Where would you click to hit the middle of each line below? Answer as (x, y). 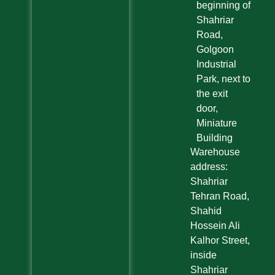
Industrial (216, 64)
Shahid (206, 211)
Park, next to (223, 79)
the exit (212, 94)
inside (203, 255)
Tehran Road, (219, 196)
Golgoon (215, 50)
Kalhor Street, (220, 241)
